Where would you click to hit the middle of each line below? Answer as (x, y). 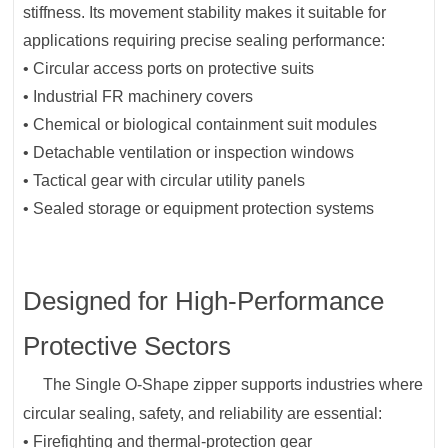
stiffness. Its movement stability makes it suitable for (205, 13)
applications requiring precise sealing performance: (204, 41)
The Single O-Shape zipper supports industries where (233, 385)
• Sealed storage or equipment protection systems (199, 209)
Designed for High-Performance (204, 301)
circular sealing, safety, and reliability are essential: (203, 414)
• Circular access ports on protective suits (169, 69)
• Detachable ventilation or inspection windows (189, 153)
